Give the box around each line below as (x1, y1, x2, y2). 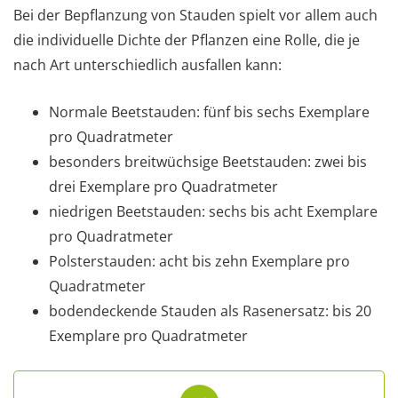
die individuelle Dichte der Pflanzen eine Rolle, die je (13, 29, 360, 50)
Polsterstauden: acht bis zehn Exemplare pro (49, 251, 350, 271)
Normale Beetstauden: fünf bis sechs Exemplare (49, 101, 370, 122)
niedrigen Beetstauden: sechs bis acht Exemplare (49, 201, 378, 221)
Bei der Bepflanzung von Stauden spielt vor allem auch (13, 4, 378, 25)
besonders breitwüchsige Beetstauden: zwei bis (49, 151, 367, 171)
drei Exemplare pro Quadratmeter (49, 176, 278, 196)
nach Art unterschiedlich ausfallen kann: (13, 54, 282, 75)
